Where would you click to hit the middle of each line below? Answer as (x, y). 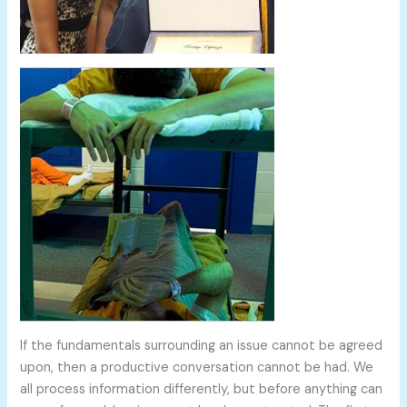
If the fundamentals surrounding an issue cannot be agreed (202, 345)
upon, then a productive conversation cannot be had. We (197, 367)
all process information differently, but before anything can (202, 389)
